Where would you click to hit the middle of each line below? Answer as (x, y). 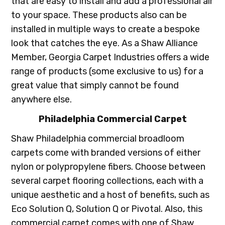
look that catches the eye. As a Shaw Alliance (104, 43)
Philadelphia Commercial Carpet (113, 119)
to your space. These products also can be (99, 15)
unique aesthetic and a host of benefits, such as (110, 195)
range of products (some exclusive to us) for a (107, 72)
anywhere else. (41, 100)
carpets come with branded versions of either (105, 153)
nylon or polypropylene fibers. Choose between (108, 167)
